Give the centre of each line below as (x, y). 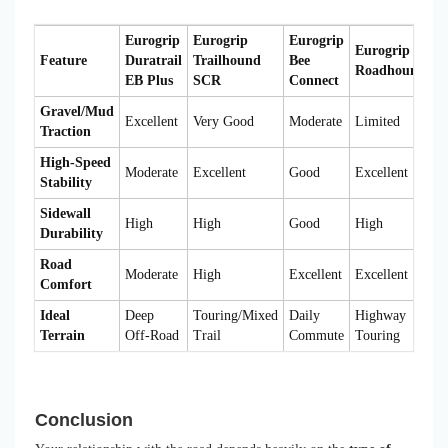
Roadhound (390, 70)
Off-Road (152, 335)
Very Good (223, 121)
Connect (314, 80)
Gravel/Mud (77, 111)
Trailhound (227, 60)
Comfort (66, 284)
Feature (63, 60)
